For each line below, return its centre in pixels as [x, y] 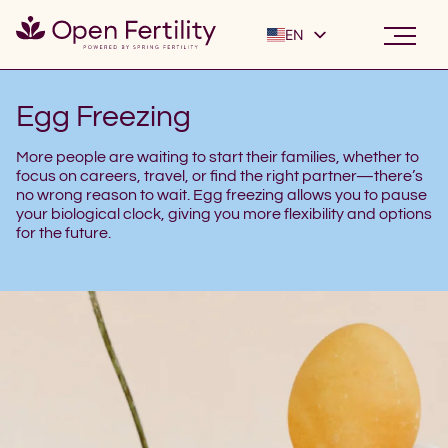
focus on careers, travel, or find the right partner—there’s [219, 176]
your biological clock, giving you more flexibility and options [224, 214]
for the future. [63, 233]
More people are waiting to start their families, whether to [217, 157]
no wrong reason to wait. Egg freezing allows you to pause [221, 195]
